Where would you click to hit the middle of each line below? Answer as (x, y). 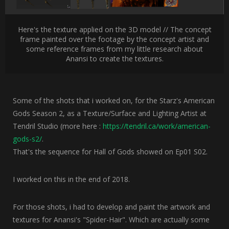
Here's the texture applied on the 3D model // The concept (114, 30)
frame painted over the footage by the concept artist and (114, 39)
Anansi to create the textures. (114, 59)
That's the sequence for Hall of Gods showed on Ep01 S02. (110, 152)
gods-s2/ (27, 139)
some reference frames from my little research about (114, 49)
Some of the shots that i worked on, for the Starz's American (114, 101)
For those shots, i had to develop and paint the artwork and (111, 207)
